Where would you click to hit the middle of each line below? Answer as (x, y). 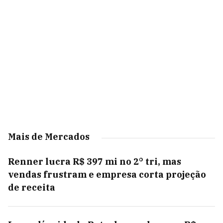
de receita (32, 187)
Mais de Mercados (49, 137)
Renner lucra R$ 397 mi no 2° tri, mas (95, 162)
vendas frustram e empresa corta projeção (107, 174)
